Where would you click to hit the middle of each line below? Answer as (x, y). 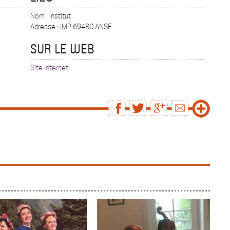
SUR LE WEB (62, 49)
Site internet (49, 68)
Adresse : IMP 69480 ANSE (71, 27)
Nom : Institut (51, 16)
